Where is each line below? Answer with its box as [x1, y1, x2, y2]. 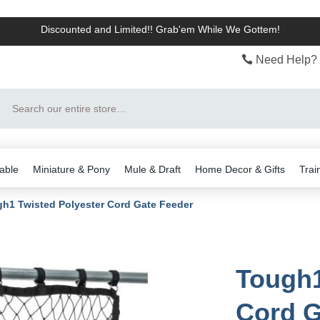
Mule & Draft [124, 164, 181, 175]
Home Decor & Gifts [195, 164, 285, 175]
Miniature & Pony [33, 164, 110, 175]
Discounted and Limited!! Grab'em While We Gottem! [40, 24, 280, 35]
